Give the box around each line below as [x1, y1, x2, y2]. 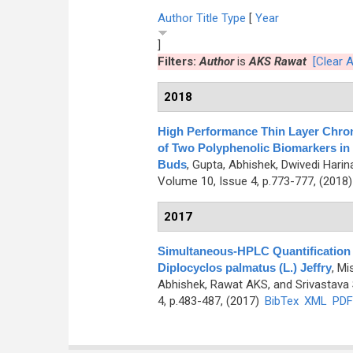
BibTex [264, 294, 299, 308]
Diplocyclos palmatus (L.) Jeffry [157, 261, 332, 274]
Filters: [157, 54, 199, 69]
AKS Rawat [248, 54, 307, 69]
